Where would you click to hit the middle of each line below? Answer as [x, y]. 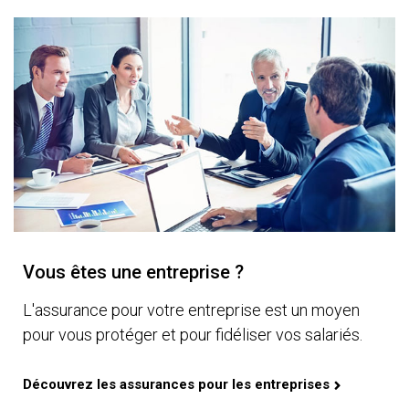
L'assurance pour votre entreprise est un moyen [191, 309]
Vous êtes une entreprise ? [133, 272]
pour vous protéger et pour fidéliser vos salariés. [193, 334]
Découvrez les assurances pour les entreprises [176, 384]
